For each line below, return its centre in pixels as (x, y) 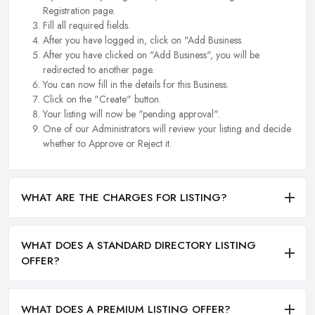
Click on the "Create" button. (102, 99)
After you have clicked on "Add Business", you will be (151, 55)
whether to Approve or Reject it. (107, 144)
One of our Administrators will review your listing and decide (167, 129)
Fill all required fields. (86, 26)
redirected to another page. (98, 70)
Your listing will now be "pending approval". (131, 114)
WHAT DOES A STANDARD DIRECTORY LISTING (139, 246)
